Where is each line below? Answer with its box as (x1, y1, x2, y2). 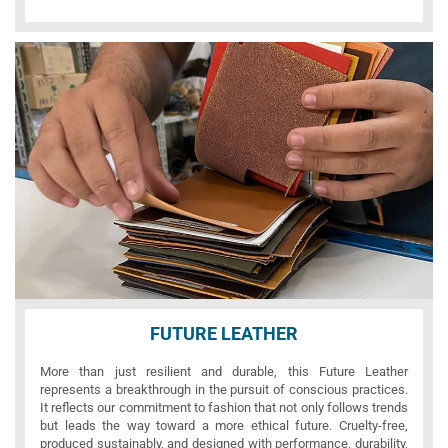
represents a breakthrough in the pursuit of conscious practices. (40, 381, 408, 397)
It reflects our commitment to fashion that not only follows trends (40, 399, 408, 415)
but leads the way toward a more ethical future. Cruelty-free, (40, 417, 408, 433)
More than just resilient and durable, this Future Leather (40, 363, 408, 379)
